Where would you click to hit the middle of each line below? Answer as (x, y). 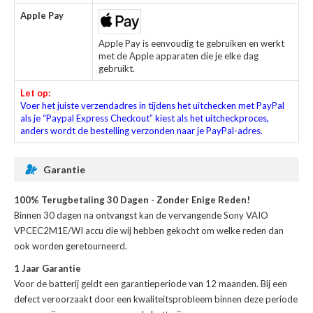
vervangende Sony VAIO (218, 216)
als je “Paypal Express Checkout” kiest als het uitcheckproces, (145, 118)
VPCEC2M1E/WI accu (59, 231)
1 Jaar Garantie (48, 269)
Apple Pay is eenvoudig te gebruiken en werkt (191, 44)
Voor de (31, 284)
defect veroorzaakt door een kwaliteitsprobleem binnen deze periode (156, 299)
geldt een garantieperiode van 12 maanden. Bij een (183, 284)
